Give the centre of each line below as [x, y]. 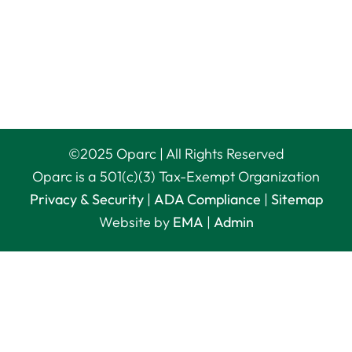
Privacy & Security [86, 199]
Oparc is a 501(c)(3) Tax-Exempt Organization [176, 176]
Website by [136, 222]
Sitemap [297, 199]
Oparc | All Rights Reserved [198, 154]
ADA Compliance [207, 199]
